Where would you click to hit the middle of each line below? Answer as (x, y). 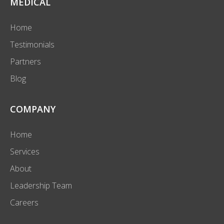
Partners (25, 61)
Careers (24, 202)
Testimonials (32, 44)
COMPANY (33, 109)
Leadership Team (41, 185)
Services (25, 151)
